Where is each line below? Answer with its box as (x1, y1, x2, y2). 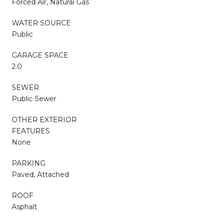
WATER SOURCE (12, 18, 71, 27)
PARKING (12, 158, 45, 168)
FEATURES (12, 126, 50, 135)
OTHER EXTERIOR (12, 115, 77, 124)
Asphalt (12, 202, 37, 211)
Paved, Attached (12, 170, 69, 179)
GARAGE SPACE (12, 50, 68, 60)
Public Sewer (12, 94, 56, 103)
